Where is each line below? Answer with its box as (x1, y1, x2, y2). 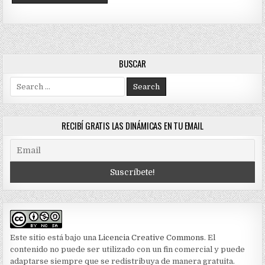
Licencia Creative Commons (98, 232, 205, 242)
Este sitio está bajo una (10, 232, 99, 242)
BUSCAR (119, 56, 146, 70)
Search (9, 77, 37, 86)
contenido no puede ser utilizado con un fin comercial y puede (10, 244, 245, 254)
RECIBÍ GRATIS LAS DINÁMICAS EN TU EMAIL (62, 118, 203, 132)
